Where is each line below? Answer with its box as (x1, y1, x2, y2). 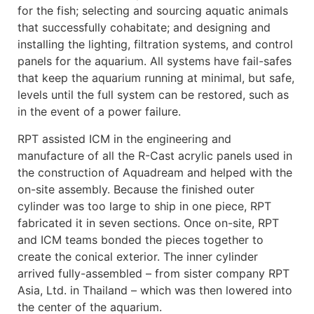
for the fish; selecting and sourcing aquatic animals (18, 4, 288, 18)
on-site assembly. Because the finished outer (18, 182, 254, 196)
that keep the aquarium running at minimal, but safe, (18, 71, 294, 86)
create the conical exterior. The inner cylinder (18, 249, 258, 264)
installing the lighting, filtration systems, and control (18, 37, 293, 52)
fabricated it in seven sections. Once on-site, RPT (18, 215, 279, 230)
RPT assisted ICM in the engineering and (18, 131, 231, 146)
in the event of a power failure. (18, 104, 181, 119)
